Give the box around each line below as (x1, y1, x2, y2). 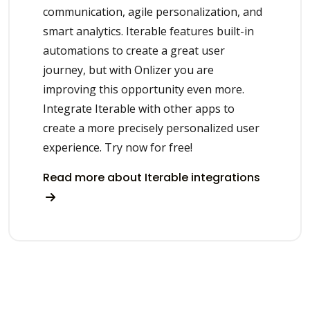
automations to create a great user (43, 42, 225, 58)
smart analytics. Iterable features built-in (43, 23, 254, 39)
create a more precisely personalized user (43, 120, 259, 136)
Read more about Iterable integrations (43, 169, 260, 185)
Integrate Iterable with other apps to (43, 100, 235, 116)
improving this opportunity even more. (43, 81, 244, 97)
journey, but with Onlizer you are (43, 62, 214, 77)
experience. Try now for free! (43, 139, 192, 155)
